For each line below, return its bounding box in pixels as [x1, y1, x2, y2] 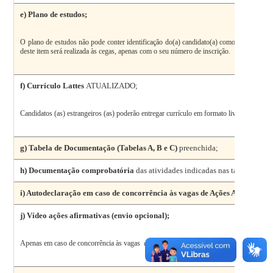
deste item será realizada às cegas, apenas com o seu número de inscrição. [20, 46, 231, 55]
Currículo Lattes [27, 80, 87, 90]
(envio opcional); [112, 210, 170, 220]
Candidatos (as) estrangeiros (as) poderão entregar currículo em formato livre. [20, 108, 244, 118]
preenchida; [177, 143, 219, 152]
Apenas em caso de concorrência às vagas [20, 238, 143, 247]
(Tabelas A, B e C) [117, 143, 178, 152]
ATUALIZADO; [86, 80, 138, 90]
